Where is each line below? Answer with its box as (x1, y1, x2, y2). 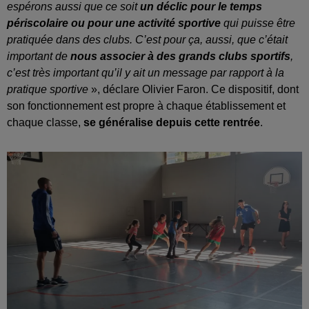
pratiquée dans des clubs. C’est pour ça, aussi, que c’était (7, 34, 288, 46)
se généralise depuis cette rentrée (83, 117, 260, 129)
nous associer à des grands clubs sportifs (70, 50, 290, 63)
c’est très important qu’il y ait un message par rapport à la (7, 67, 284, 79)
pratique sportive (7, 83, 91, 96)
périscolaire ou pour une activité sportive (7, 17, 223, 30)
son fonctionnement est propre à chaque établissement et (7, 100, 286, 112)
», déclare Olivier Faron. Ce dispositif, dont (91, 83, 299, 96)
